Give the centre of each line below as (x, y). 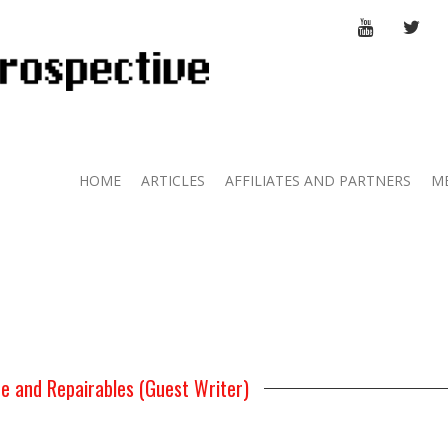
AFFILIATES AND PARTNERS (318, 180)
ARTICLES (173, 180)
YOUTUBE (406, 25)
